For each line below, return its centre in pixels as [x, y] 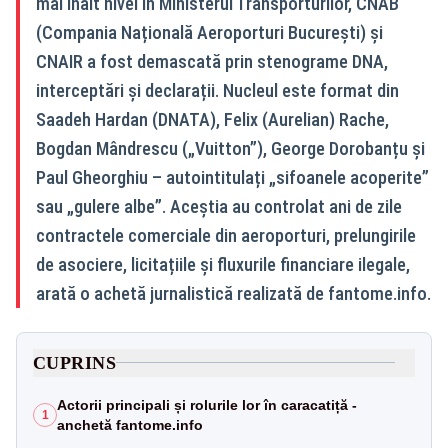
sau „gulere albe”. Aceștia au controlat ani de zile [219, 206]
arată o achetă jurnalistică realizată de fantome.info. [233, 293]
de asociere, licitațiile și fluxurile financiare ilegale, [223, 264]
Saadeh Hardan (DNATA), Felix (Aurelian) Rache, [212, 119]
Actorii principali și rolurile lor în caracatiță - [207, 404]
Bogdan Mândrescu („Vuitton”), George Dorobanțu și [230, 148]
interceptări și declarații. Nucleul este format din [217, 90]
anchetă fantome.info [130, 424]
